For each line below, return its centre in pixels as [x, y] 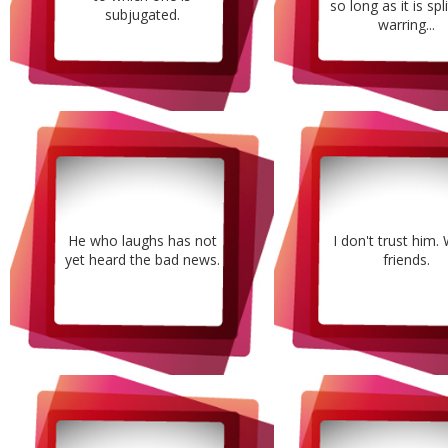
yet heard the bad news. [142, 260]
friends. [406, 260]
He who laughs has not [142, 241]
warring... [406, 24]
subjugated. [142, 15]
